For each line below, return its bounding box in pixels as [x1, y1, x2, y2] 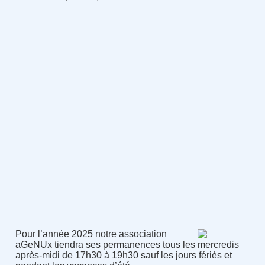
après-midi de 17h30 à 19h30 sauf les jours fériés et [15, 250, 232, 261]
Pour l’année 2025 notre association [15, 229, 167, 240]
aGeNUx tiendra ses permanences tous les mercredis [15, 240, 239, 250]
